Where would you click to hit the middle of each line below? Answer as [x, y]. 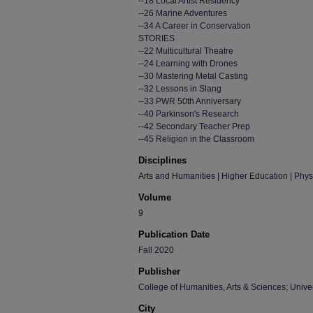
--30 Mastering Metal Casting [193, 76]
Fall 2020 [156, 250]
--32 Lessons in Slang [180, 89]
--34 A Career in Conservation [195, 26]
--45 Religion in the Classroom [196, 139]
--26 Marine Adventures [183, 13]
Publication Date [174, 234]
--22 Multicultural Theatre [186, 51]
